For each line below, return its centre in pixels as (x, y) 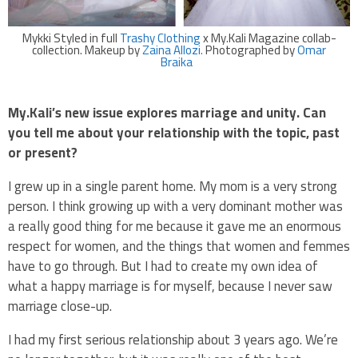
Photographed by (251, 50)
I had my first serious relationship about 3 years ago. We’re (173, 339)
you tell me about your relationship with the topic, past (174, 133)
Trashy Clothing (160, 38)
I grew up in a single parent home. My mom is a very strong (173, 187)
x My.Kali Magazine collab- (268, 38)
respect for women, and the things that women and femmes (179, 247)
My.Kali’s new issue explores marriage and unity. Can (167, 113)
